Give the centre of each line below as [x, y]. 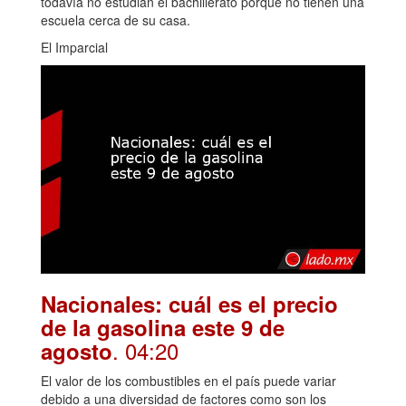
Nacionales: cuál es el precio [189, 304]
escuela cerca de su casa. [116, 20]
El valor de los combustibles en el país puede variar [188, 381]
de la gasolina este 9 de [163, 328]
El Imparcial [74, 48]
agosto [77, 351]
